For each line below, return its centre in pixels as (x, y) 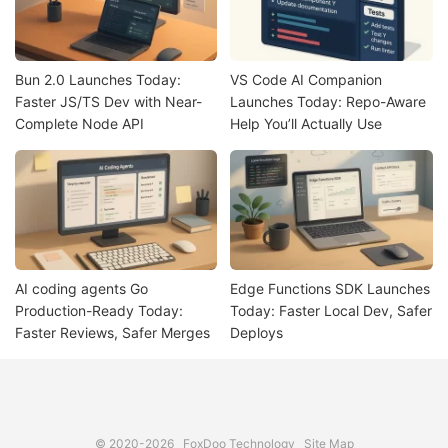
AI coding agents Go (81, 288)
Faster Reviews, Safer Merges (112, 332)
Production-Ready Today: (99, 310)
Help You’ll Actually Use (306, 124)
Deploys (257, 332)
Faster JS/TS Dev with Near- (108, 102)
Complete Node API (79, 124)
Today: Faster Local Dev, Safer (331, 310)
